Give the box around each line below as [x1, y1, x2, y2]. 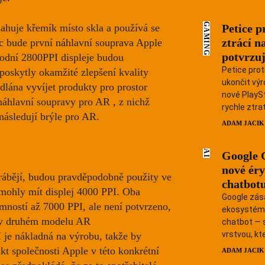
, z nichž [110, 96, 150, 108]
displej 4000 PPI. [46, 186, 122, 198]
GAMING [202, 21, 211, 56]
